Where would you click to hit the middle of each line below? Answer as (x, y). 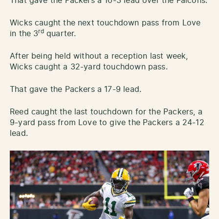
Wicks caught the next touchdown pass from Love (105, 23)
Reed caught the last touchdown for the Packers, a (106, 112)
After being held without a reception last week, (99, 56)
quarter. (60, 33)
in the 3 (24, 33)
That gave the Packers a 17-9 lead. (76, 89)
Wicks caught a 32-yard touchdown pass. (89, 67)
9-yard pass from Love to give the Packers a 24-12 (107, 122)
